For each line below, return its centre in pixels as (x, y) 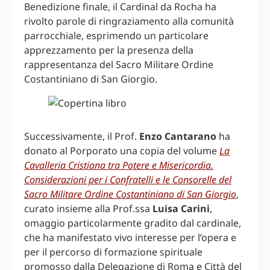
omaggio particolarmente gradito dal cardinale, (133, 223)
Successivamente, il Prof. (82, 137)
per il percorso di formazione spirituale (113, 252)
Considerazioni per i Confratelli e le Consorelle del (128, 180)
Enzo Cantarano (178, 137)
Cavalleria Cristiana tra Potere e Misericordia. (119, 165)
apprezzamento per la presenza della (109, 50)
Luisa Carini (181, 209)
